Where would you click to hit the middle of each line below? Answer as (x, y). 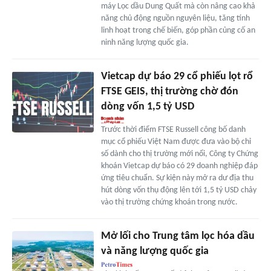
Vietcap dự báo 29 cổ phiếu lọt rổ (177, 77)
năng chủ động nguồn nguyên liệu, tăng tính (175, 19)
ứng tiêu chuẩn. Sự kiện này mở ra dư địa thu (177, 178)
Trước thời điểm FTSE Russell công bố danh (173, 130)
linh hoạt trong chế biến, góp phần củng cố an (178, 31)
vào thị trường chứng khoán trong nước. (169, 203)
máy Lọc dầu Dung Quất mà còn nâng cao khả (178, 7)
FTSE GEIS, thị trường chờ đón (169, 92)
